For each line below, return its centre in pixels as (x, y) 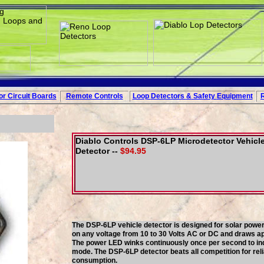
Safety (204, 96)
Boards (44, 96)
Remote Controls (94, 96)
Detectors (168, 96)
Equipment (235, 96)
